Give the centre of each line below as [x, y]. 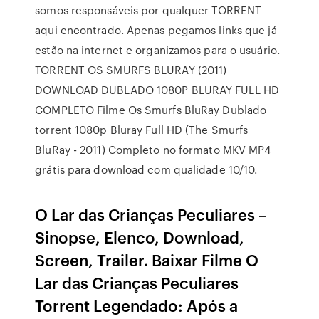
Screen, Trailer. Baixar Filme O [147, 260]
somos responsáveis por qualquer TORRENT [148, 10]
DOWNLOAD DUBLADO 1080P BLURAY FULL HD [157, 90]
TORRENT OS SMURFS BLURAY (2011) [131, 70]
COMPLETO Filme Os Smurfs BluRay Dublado [151, 110]
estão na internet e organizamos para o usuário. [157, 50]
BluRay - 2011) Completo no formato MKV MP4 [153, 150]
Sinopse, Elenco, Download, [140, 237]
